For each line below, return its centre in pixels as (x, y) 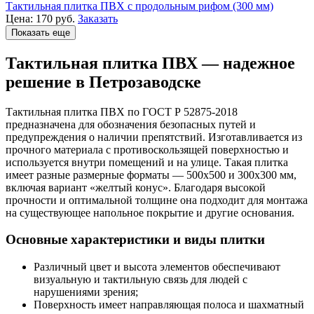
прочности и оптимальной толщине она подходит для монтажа (157, 200)
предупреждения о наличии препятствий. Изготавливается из (154, 137)
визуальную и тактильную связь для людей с (141, 280)
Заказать (98, 18)
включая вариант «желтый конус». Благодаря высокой (136, 187)
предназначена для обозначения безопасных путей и (131, 124)
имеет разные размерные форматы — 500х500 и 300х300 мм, (151, 175)
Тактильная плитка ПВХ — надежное (150, 63)
